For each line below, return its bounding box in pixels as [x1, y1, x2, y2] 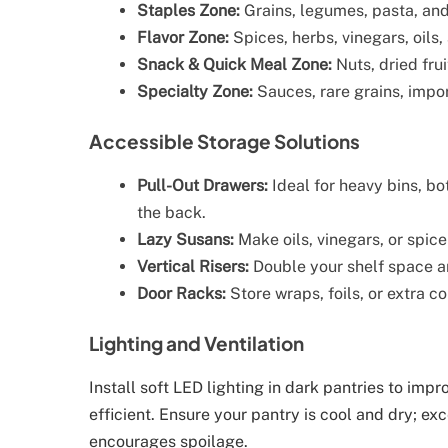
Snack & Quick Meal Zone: [137, 55, 332, 75]
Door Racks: [137, 284, 226, 304]
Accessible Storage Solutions [89, 129, 360, 154]
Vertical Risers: [137, 257, 249, 277]
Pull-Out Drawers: [137, 176, 268, 196]
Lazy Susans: [137, 230, 234, 250]
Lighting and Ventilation [89, 331, 304, 356]
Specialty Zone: [137, 82, 253, 102]
